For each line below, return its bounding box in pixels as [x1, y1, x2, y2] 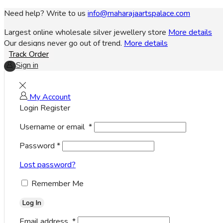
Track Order [9, 49, 49, 60]
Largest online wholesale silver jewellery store [4, 27, 166, 38]
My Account [29, 92, 71, 103]
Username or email [19, 121, 89, 132]
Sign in [15, 60, 38, 71]
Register [40, 103, 70, 113]
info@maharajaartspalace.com [88, 8, 190, 19]
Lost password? [19, 159, 76, 170]
